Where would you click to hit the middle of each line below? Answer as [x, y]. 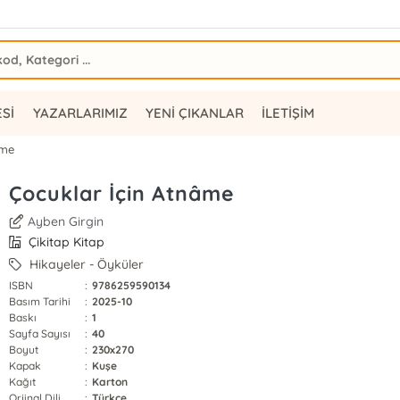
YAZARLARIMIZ [80, 113]
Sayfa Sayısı [40, 333]
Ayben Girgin [66, 221]
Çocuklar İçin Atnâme [121, 193]
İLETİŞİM [287, 113]
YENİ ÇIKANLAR [194, 113]
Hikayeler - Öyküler [85, 264]
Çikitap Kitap [65, 242]
